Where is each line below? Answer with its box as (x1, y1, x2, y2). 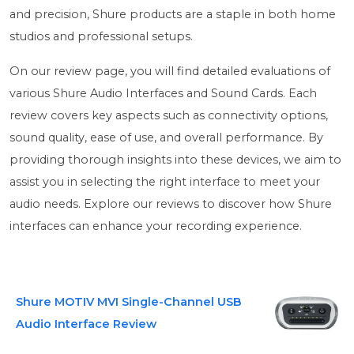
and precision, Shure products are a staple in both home (9, 7, 336, 21)
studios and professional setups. (9, 29, 193, 43)
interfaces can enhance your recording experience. (9, 219, 302, 233)
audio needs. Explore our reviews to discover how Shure (9, 197, 332, 211)
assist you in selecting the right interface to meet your (9, 175, 320, 189)
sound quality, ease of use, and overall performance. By (9, 130, 323, 145)
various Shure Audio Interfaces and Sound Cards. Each (9, 86, 317, 100)
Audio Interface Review (16, 317, 156, 331)
